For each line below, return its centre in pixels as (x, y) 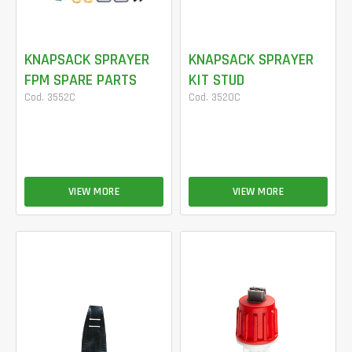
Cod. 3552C (50, 97)
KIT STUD (216, 80)
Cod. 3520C (214, 97)
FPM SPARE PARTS (81, 80)
